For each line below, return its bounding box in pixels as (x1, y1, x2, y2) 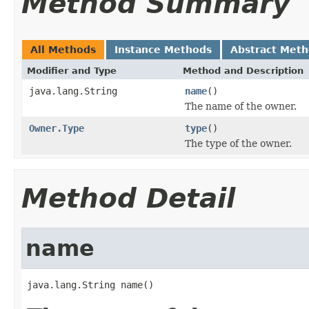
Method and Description (183, 65, 303, 76)
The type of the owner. (185, 137, 292, 149)
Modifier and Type (27, 65, 117, 76)
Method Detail (21, 182, 235, 214)
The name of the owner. (185, 100, 297, 112)
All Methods (30, 43, 96, 55)
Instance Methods (114, 43, 212, 55)
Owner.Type (29, 122, 84, 134)
